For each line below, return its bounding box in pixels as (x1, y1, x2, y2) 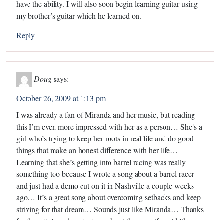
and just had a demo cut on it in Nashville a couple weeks (16, 180, 194, 191)
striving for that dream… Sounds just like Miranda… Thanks (16, 203, 204, 214)
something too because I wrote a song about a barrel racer (16, 168, 194, 179)
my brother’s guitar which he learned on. (16, 10, 141, 21)
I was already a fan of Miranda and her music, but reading (16, 109, 195, 120)
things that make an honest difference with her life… (16, 144, 178, 155)
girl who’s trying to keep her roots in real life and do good (16, 133, 193, 143)
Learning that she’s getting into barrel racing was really (16, 156, 186, 167)
